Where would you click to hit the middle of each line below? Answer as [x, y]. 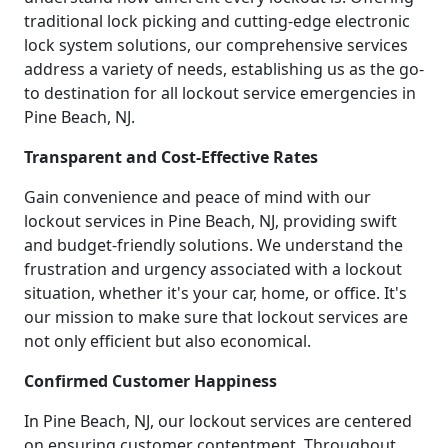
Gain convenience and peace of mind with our [197, 197]
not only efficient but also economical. [167, 341]
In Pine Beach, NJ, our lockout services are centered [218, 421]
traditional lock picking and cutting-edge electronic [217, 21]
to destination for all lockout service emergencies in [220, 93]
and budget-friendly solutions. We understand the [213, 245]
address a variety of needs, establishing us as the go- [224, 69]
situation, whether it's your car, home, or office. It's [215, 293]
